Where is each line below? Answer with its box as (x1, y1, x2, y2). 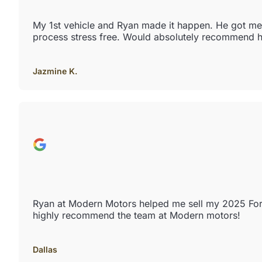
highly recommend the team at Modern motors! (33, 209, 240, 221)
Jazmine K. (33, 65, 77, 76)
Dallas (33, 244, 57, 254)
